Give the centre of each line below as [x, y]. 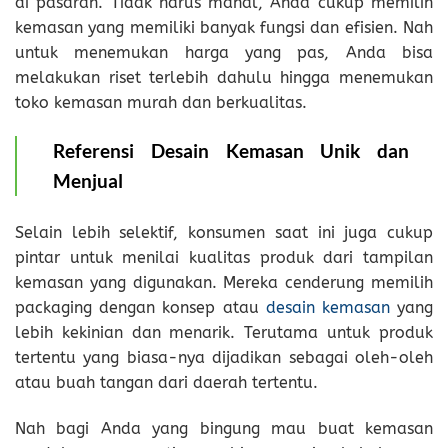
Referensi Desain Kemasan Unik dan [231, 151]
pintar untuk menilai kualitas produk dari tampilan [224, 258]
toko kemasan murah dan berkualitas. [161, 103]
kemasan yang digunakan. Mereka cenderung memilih [224, 283]
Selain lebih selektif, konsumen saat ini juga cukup [224, 233]
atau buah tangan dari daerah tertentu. [166, 383]
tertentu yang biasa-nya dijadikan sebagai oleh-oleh [224, 358]
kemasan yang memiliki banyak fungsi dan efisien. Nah [224, 28]
